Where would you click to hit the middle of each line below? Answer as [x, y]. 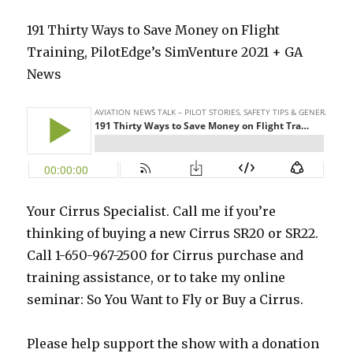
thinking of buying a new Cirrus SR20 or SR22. [173, 234]
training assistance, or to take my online [156, 278]
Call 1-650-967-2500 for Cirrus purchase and [165, 256]
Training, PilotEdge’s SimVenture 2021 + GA [165, 52]
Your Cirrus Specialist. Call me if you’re [152, 212]
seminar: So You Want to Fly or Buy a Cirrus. [165, 300]
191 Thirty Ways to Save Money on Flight [154, 30]
